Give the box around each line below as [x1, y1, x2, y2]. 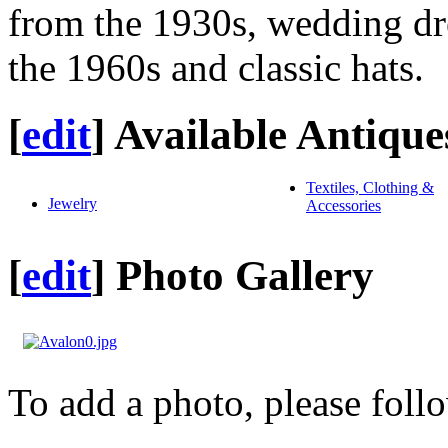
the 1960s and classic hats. [8, 46, 424, 90]
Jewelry [48, 195, 97, 213]
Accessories [306, 197, 381, 215]
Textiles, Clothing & [306, 179, 434, 197]
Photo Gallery [116, 252, 374, 300]
